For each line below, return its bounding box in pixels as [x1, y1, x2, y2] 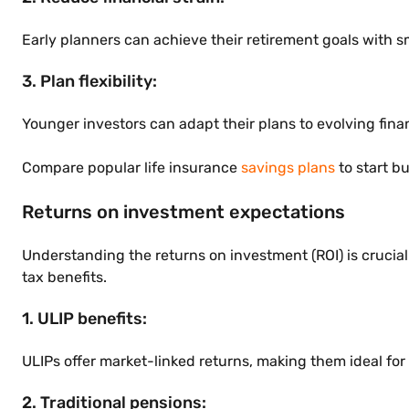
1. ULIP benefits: [22, 309, 147, 329]
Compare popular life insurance [22, 159, 241, 176]
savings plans [241, 159, 335, 176]
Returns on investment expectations [22, 201, 345, 223]
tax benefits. [22, 268, 107, 286]
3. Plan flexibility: [22, 71, 157, 91]
